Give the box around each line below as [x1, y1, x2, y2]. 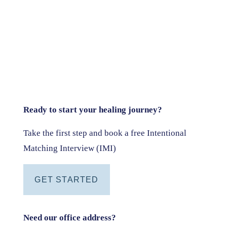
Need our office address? [23, 212, 117, 222]
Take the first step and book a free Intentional [23, 128, 187, 138]
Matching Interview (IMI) [23, 143, 117, 153]
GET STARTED [34, 175, 99, 184]
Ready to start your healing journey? [23, 104, 163, 115]
